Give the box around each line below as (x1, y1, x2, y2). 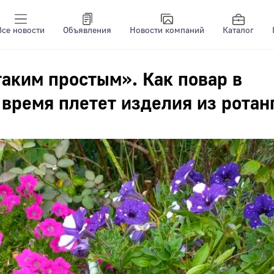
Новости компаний (130, 25, 204, 36)
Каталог (223, 25, 254, 36)
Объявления (63, 25, 111, 36)
